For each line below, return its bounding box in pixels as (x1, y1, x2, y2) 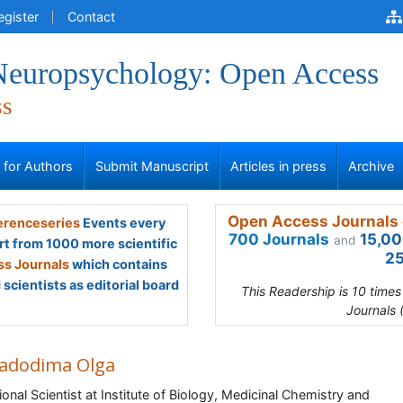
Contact (67, 9, 115, 24)
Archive (348, 158, 395, 174)
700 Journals (228, 230, 329, 248)
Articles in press (230, 158, 327, 174)
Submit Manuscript (94, 158, 209, 174)
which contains (69, 256, 167, 272)
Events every (79, 215, 166, 230)
